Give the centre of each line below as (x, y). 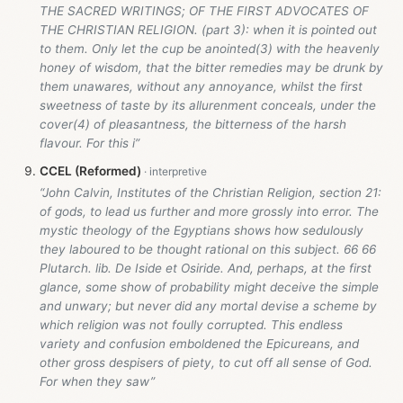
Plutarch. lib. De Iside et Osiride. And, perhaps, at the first (206, 268)
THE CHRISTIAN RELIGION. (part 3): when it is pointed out (208, 29)
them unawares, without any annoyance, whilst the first (201, 86)
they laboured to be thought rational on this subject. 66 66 (208, 249)
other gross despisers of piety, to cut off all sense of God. (206, 362)
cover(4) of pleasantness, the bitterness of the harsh (193, 124)
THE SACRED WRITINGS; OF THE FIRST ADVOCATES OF (204, 10)
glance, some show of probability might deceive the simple (209, 287)
